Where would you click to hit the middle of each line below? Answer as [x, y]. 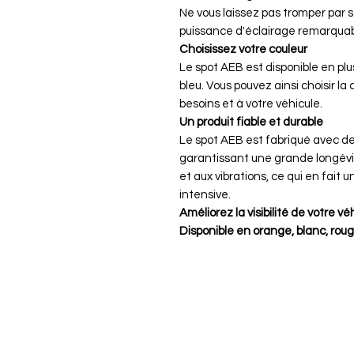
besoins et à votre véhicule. [251, 104]
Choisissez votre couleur [243, 49]
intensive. [205, 194]
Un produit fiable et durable [251, 122]
